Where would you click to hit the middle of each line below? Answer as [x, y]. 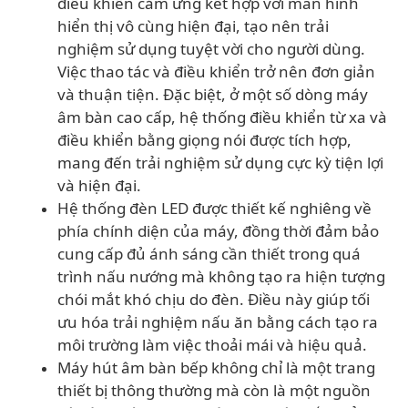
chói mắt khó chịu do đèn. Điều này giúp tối [214, 299]
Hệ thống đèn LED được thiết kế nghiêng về [214, 208]
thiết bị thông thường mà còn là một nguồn [214, 390]
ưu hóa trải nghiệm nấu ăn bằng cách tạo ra [218, 322]
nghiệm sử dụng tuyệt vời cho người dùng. [211, 49]
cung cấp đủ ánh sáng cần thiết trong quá [209, 254]
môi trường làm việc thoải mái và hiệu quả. [212, 345]
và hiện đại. [99, 185]
